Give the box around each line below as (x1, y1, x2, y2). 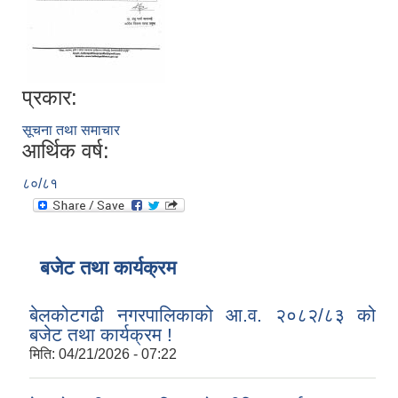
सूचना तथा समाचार (22, 123, 120, 139)
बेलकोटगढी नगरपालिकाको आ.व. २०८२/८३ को (29, 305, 376, 326)
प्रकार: (22, 85, 77, 110)
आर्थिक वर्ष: (22, 139, 109, 163)
